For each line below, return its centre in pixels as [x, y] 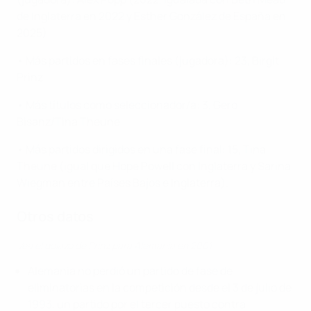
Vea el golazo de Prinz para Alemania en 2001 [114, 246]
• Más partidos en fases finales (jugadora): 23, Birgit [148, 61]
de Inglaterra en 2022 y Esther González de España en [151, 16]
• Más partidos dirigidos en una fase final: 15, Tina [141, 150]
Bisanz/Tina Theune [68, 122]
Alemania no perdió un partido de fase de [130, 271]
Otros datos [55, 217]
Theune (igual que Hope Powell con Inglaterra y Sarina [154, 166]
